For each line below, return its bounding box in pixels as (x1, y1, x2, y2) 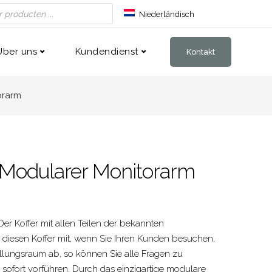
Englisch (139, 26, 171, 36)
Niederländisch (139, 9, 194, 19)
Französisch (139, 43, 183, 53)
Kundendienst (75, 46, 138, 57)
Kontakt (186, 47, 215, 56)
